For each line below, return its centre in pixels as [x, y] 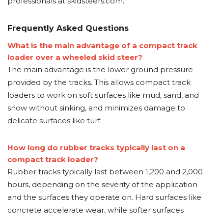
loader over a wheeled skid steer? [75, 57]
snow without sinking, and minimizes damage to [96, 108]
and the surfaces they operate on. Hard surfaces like [104, 197]
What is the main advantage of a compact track [102, 45]
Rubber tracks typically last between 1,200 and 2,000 [105, 172]
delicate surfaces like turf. [55, 121]
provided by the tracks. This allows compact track [99, 82]
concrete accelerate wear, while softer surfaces [96, 210]
